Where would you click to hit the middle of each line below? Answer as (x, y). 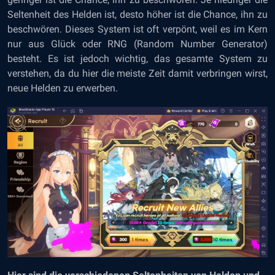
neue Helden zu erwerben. (63, 88)
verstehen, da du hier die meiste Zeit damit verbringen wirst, (137, 73)
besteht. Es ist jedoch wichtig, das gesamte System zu (137, 58)
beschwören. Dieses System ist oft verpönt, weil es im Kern (137, 29)
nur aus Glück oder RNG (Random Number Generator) (137, 44)
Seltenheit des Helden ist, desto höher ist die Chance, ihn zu (137, 14)
